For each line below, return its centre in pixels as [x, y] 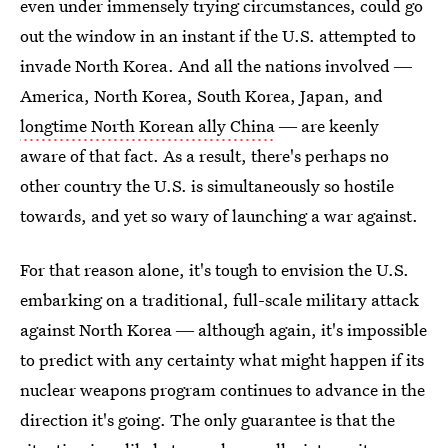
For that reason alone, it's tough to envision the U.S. [214, 269]
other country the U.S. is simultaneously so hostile [207, 185]
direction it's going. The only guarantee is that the [207, 419]
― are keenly [327, 125]
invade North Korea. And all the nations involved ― [216, 65]
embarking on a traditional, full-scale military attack [219, 299]
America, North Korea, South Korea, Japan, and [201, 95]
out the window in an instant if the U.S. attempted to [218, 35]
